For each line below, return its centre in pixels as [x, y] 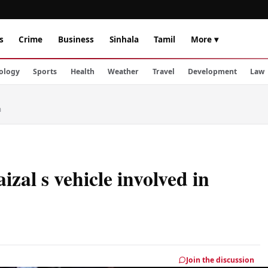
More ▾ [204, 39]
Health [82, 71]
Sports [45, 71]
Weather [124, 71]
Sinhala [124, 39]
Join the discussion [220, 260]
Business [76, 39]
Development [212, 71]
